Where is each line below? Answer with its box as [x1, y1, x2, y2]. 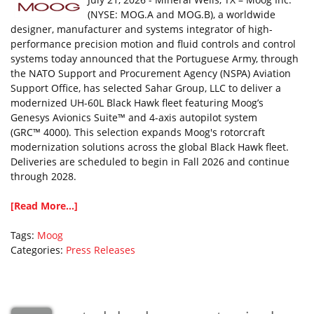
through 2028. [11, 170, 76, 183]
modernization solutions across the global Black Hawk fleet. [11, 140, 289, 153]
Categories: [11, 243, 66, 257]
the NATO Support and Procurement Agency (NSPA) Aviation [11, 67, 291, 80]
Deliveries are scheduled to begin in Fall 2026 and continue [11, 155, 289, 168]
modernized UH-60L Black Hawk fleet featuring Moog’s [11, 96, 264, 109]
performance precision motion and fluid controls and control [11, 37, 296, 50]
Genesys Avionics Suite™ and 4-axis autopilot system [11, 111, 257, 124]
